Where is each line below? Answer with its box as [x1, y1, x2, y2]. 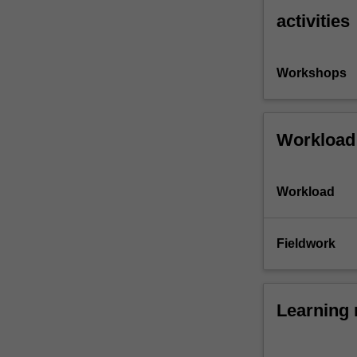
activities [276, 11, 350, 32]
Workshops [276, 66, 347, 80]
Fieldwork [276, 237, 335, 251]
